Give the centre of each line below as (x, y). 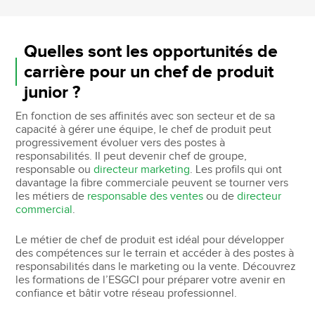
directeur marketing (142, 169)
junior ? (52, 92)
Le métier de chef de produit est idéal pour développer (150, 240)
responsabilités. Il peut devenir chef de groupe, (131, 156)
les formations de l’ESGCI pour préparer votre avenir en (151, 280)
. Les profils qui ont (236, 169)
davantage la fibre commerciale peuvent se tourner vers (152, 183)
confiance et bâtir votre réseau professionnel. (127, 293)
